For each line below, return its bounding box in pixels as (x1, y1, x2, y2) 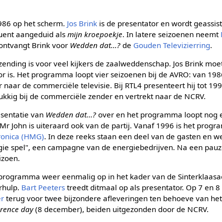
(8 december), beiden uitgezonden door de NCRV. (33, 204, 209, 215)
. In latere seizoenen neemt (122, 29, 221, 39)
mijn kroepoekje (67, 29, 123, 39)
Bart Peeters (21, 182, 65, 193)
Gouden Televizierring (133, 40, 211, 50)
